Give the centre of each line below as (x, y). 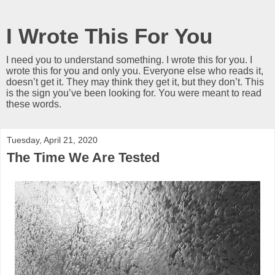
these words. (34, 104)
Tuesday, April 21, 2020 (52, 140)
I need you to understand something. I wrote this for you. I (129, 60)
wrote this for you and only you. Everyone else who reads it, (135, 71)
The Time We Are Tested (83, 157)
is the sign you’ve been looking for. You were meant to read (134, 93)
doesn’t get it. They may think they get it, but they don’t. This (135, 82)
